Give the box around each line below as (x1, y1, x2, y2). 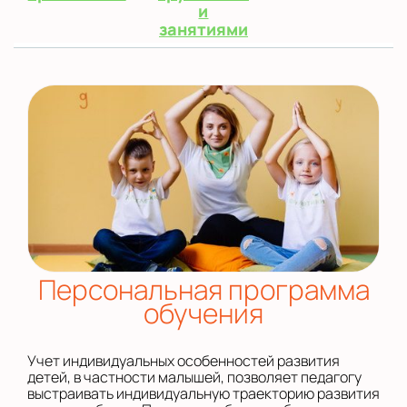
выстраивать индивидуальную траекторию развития (27, 382, 380, 403)
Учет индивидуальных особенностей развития (27, 350, 340, 371)
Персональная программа (37, 270, 370, 308)
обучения (144, 293, 263, 332)
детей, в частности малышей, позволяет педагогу (27, 366, 362, 387)
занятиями (158, 18, 248, 40)
